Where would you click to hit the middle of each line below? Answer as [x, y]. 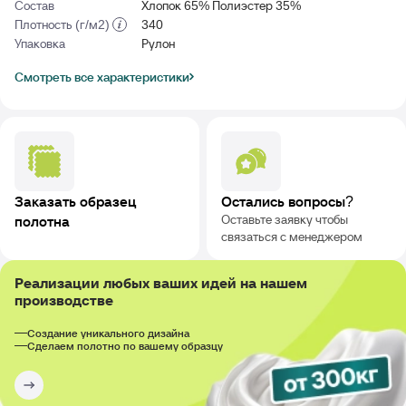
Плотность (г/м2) [63, 24]
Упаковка [40, 43]
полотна [42, 221]
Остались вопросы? [287, 201]
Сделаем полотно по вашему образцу [125, 345]
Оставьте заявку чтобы [284, 219]
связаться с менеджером [291, 236]
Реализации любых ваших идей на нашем [161, 282]
